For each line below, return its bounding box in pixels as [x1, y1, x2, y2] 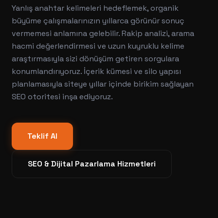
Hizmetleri [115, 159, 156, 169]
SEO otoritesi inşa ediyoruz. [12, 91, 113, 102]
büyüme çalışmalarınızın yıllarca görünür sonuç [12, 16, 184, 26]
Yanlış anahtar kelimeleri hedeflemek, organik [12, 3, 179, 13]
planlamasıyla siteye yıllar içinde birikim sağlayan [12, 79, 194, 89]
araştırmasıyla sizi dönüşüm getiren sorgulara [12, 54, 179, 64]
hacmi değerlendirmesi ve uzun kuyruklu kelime [12, 41, 184, 51]
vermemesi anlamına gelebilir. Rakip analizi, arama [12, 28, 194, 38]
